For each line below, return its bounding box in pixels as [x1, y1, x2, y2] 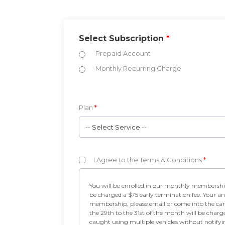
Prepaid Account [95, 49, 151, 57]
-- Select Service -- [85, 123, 147, 131]
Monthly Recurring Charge [95, 64, 181, 72]
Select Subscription [79, 33, 166, 43]
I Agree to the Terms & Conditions [93, 155, 203, 164]
